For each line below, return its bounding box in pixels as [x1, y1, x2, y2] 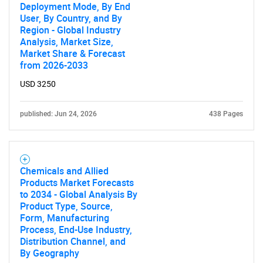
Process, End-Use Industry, [20, 223, 132, 236]
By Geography [20, 247, 79, 259]
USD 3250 [20, 79, 56, 89]
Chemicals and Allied [20, 164, 109, 177]
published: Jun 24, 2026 [20, 110, 97, 118]
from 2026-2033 [20, 59, 88, 72]
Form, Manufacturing [20, 211, 109, 224]
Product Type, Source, [20, 200, 113, 213]
